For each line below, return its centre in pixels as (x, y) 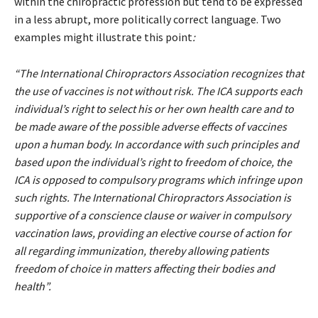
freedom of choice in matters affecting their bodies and (144, 268)
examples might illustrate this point (103, 37)
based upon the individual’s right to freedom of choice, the (153, 161)
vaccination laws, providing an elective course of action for (153, 232)
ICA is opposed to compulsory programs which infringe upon (158, 179)
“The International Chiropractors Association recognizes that (159, 73)
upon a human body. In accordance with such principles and (157, 144)
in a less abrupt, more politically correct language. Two (148, 19)
